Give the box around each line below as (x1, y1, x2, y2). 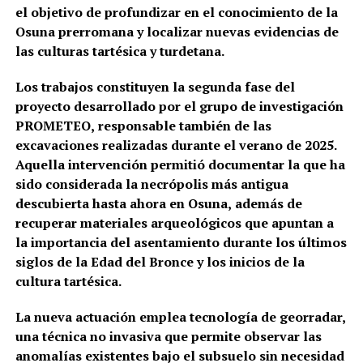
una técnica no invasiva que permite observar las (15, 327, 322, 345)
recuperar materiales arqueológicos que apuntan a (15, 213, 334, 232)
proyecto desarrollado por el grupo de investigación (15, 96, 344, 115)
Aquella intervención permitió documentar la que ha (15, 155, 345, 173)
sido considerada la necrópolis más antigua (15, 174, 288, 193)
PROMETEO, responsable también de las (15, 116, 271, 135)
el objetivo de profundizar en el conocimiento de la (15, 2, 338, 21)
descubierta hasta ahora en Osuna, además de (15, 194, 302, 212)
